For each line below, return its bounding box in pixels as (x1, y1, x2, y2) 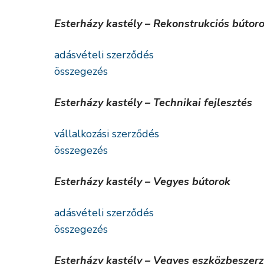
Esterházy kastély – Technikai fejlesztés (54, 95, 252, 110)
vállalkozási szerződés (54, 127, 159, 141)
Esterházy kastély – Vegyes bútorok (54, 174, 230, 189)
